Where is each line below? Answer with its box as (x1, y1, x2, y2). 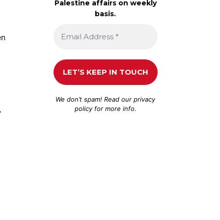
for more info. (92, 104, 137, 112)
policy (74, 104, 92, 112)
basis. (95, 9, 116, 18)
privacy (134, 95, 156, 103)
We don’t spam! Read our (55, 95, 134, 103)
